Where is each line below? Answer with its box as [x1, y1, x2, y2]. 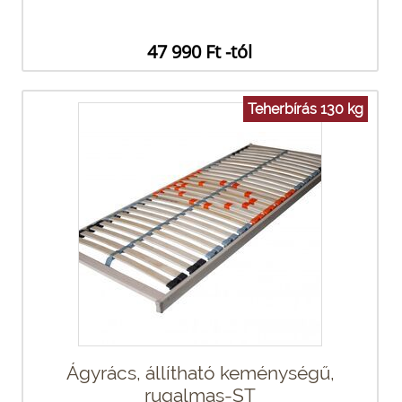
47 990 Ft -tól [147, 39, 252, 64]
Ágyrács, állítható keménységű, [66, 361, 335, 384]
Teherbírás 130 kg [248, 100, 363, 118]
